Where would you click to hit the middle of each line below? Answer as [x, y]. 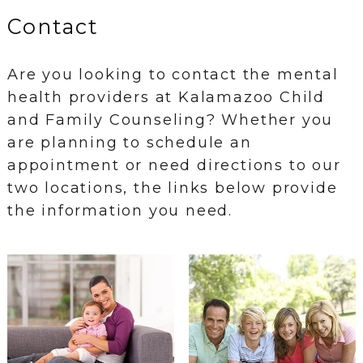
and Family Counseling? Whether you [170, 120]
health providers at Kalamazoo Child [166, 97]
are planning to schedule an [129, 142]
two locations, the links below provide [172, 188]
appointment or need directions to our [174, 165]
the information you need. [120, 210]
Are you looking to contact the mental [173, 74]
